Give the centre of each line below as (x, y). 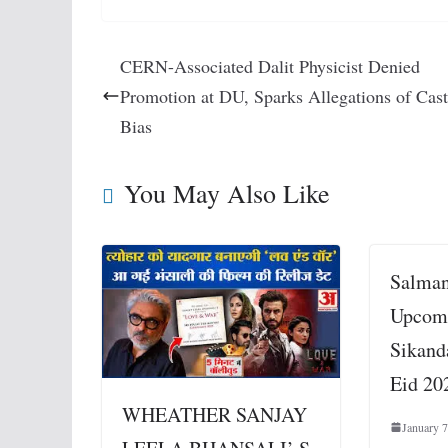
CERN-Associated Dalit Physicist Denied (270, 65)
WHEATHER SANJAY (214, 415)
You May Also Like (227, 192)
